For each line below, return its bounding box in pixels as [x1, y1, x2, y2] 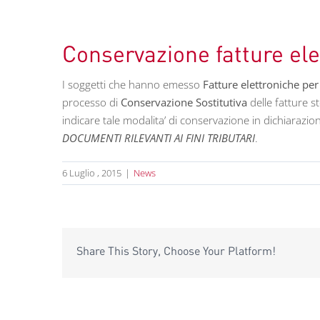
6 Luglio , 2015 [62, 166, 121, 180]
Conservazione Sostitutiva [121, 95, 247, 110]
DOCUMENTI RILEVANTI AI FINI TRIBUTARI [62, 131, 255, 146]
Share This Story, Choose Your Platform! [76, 243, 276, 257]
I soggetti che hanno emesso [62, 77, 203, 92]
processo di [62, 95, 121, 110]
